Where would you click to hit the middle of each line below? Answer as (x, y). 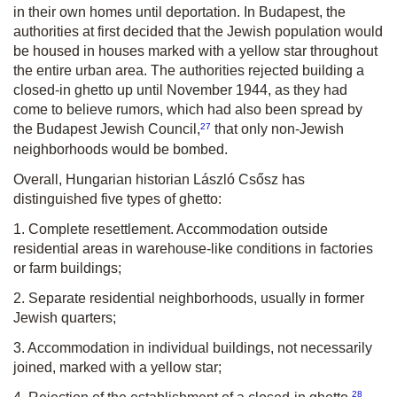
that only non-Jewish (277, 129)
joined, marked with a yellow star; (117, 367)
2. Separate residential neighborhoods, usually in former (189, 298)
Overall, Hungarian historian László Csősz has (159, 179)
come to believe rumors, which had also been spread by (188, 110)
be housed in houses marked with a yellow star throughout (195, 51)
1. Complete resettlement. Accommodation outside (171, 229)
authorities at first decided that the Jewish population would (198, 32)
